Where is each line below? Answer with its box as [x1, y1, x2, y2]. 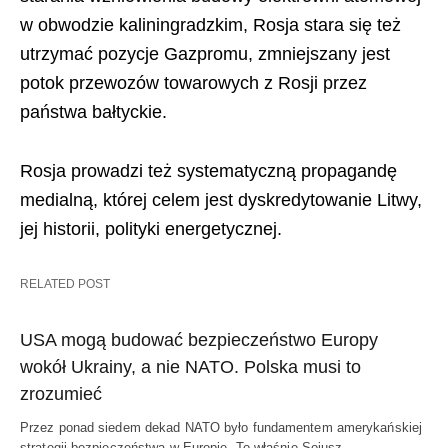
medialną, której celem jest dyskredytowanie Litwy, [20, 189, 422, 210]
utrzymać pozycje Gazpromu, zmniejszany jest [20, 43, 390, 64]
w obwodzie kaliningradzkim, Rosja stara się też [20, 14, 401, 35]
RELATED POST [20, 276, 110, 291]
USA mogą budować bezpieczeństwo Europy [20, 329, 378, 350]
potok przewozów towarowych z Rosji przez [20, 72, 367, 93]
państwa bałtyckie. [20, 101, 167, 122]
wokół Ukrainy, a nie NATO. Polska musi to [20, 356, 361, 377]
